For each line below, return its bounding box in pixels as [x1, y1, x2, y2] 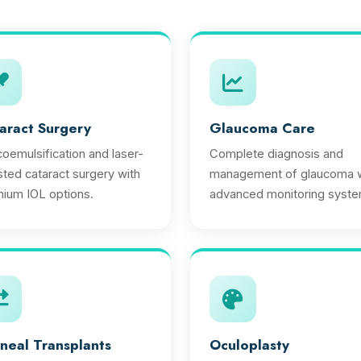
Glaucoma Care [210, 118, 315, 138]
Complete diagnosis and [210, 147, 343, 161]
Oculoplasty [210, 335, 289, 355]
